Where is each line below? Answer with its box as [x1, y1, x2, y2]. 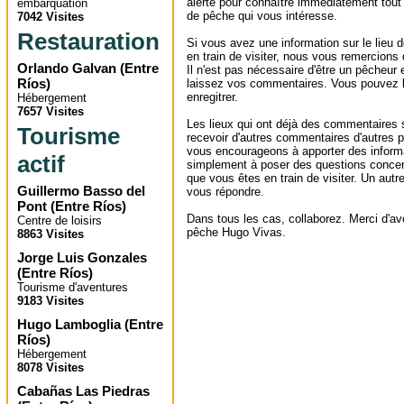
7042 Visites [17, 10, 84, 23]
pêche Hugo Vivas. [187, 225, 286, 239]
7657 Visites [17, 105, 84, 118]
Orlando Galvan [17, 60, 116, 76]
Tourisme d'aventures [17, 280, 128, 294]
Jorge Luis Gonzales [17, 250, 147, 265]
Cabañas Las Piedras [17, 383, 150, 399]
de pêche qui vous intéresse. [187, 8, 337, 23]
